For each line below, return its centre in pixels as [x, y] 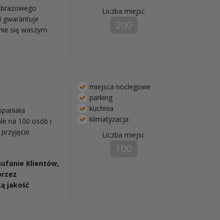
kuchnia [100, 108]
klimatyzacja [108, 119]
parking [100, 97]
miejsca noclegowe [119, 86]
